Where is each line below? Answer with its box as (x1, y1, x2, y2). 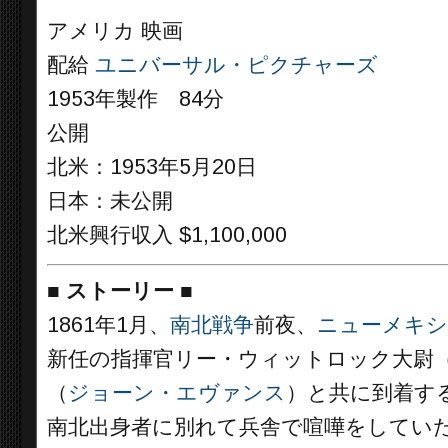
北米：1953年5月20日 (47, 155, 257, 179)
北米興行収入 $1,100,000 (47, 223, 287, 247)
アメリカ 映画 (47, 19, 183, 43)
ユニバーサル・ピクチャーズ (95, 53, 378, 77)
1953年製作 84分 (47, 87, 224, 111)
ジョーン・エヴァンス (68, 380, 286, 405)
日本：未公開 (47, 189, 173, 213)
